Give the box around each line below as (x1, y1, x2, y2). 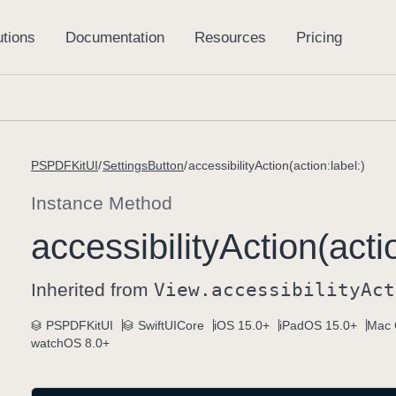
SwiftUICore (138, 318, 204, 332)
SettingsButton (103, 158, 184, 172)
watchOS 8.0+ (31, 336, 110, 350)
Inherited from (31, 279, 154, 300)
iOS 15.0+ (214, 318, 270, 332)
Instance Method (31, 193, 172, 213)
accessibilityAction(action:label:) (188, 158, 365, 172)
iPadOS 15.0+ (279, 318, 357, 332)
